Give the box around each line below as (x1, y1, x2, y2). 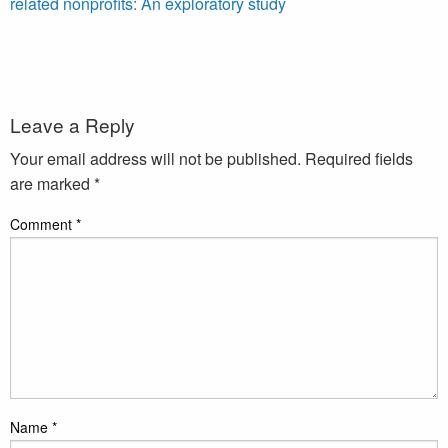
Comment (10, 213, 76, 234)
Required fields (305, 146, 413, 170)
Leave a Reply (10, 110, 135, 138)
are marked (10, 171, 94, 195)
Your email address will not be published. (10, 146, 301, 170)
